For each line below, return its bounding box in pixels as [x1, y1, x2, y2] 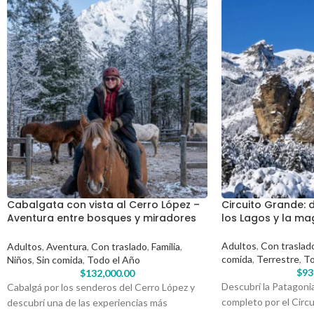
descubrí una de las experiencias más [7, 296, 168, 309]
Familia [151, 240, 180, 253]
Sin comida [36, 254, 83, 266]
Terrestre [256, 252, 299, 265]
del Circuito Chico [7, 224, 98, 238]
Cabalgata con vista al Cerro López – [7, 197, 200, 212]
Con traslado [91, 240, 147, 253]
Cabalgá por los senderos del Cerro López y [7, 281, 195, 294]
